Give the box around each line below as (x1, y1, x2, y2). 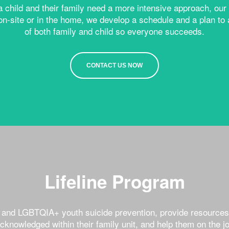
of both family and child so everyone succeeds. (25, 25, 204, 38)
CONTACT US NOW (86, 62, 143, 70)
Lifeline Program (44, 169, 185, 195)
